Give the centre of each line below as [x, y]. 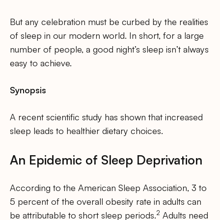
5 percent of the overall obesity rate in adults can [106, 201]
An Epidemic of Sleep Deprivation [106, 159]
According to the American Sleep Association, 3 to [108, 187]
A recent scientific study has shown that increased [106, 117]
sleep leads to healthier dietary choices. [86, 130]
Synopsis [28, 90]
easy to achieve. [41, 63]
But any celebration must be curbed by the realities [109, 21]
